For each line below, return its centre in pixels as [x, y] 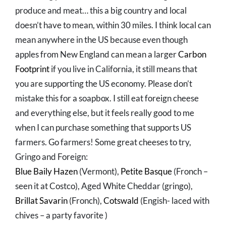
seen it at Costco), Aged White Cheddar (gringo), [104, 186]
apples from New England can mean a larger [97, 54]
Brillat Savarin [41, 201]
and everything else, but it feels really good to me [105, 113]
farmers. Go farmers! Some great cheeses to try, [103, 142]
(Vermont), [99, 172]
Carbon [192, 54]
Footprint [32, 69]
